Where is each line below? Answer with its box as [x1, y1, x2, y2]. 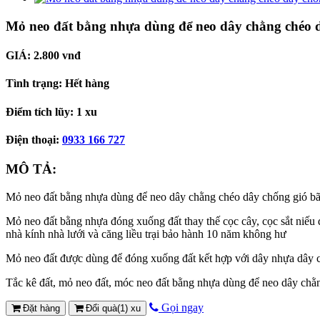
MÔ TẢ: [6, 161, 56, 177]
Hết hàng [65, 77, 109, 90]
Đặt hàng [20, 302, 60, 314]
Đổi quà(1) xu [83, 302, 141, 314]
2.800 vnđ [34, 49, 81, 61]
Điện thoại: [6, 133, 62, 146]
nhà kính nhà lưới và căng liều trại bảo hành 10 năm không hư [6, 227, 286, 240]
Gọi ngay [159, 301, 204, 314]
